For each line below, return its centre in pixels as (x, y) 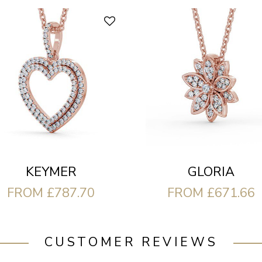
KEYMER (51, 172)
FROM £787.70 (51, 193)
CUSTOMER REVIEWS (131, 242)
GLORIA (211, 172)
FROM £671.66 (211, 193)
